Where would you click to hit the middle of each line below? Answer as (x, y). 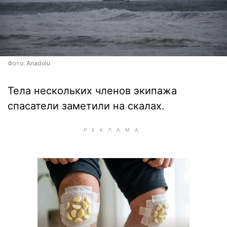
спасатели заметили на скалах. (86, 106)
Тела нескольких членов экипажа (92, 91)
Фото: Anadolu (29, 63)
